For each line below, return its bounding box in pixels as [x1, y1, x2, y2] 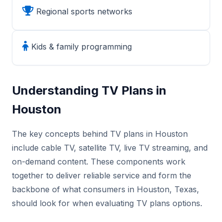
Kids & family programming [29, 42, 132, 52]
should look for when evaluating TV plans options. [12, 198, 202, 208]
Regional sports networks [34, 6, 132, 16]
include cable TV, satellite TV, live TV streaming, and [12, 143, 208, 153]
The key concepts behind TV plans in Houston [12, 129, 188, 139]
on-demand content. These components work [12, 157, 185, 166]
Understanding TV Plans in [12, 83, 166, 98]
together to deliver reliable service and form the [12, 170, 191, 180]
